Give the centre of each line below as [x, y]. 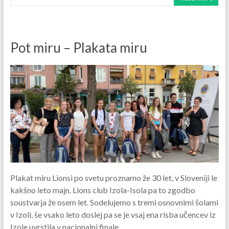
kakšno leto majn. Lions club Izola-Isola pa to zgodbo [102, 190]
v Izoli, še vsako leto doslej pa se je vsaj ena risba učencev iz [113, 214]
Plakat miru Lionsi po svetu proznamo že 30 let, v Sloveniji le [113, 177]
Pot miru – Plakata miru [78, 47]
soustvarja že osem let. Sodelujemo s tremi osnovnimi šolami [114, 202]
